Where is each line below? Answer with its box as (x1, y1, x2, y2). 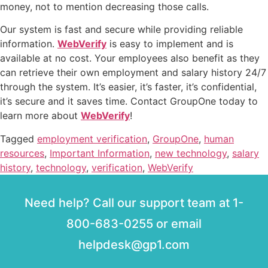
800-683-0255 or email (66, 216, 202, 231)
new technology (155, 147, 227, 159)
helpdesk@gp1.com (78, 237, 190, 252)
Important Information (50, 147, 150, 159)
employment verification (37, 132, 147, 145)
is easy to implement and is (106, 38, 233, 50)
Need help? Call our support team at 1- (25, 195, 243, 210)
